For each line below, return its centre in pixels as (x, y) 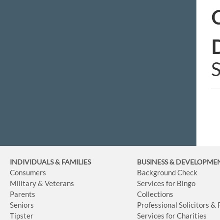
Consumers (28, 172)
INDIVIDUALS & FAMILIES (50, 162)
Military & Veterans (42, 183)
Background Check (167, 172)
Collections (155, 194)
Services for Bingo (166, 183)
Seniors (22, 205)
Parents (23, 194)
